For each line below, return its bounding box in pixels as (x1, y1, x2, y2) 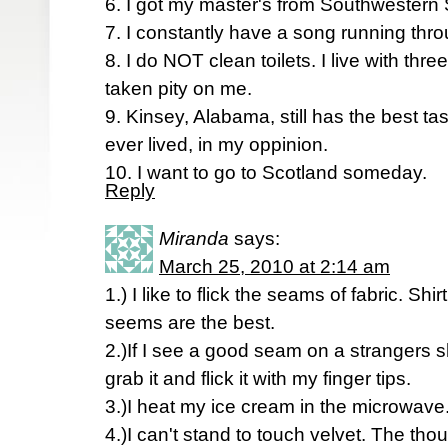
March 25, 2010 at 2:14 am (159, 256, 390, 277)
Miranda (159, 228, 229, 249)
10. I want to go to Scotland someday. (105, 162, 427, 183)
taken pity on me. (105, 78, 252, 99)
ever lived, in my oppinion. (105, 134, 328, 155)
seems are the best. (105, 312, 275, 333)
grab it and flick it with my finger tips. (105, 368, 411, 389)
